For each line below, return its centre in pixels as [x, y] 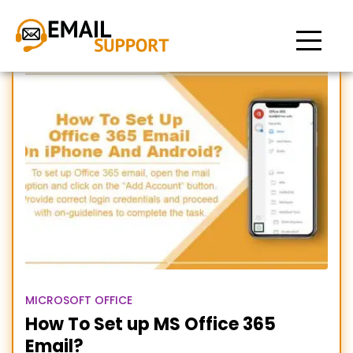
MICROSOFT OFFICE [79, 300]
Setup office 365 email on [176, 146]
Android [176, 172]
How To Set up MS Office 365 [150, 324]
